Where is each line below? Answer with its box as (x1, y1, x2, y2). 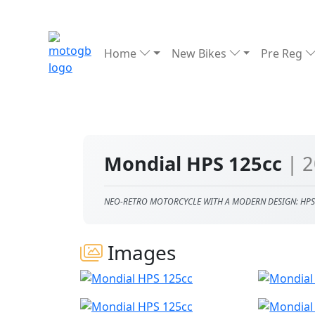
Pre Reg (261, 46, 306, 61)
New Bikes (171, 46, 229, 61)
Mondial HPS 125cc (104, 150, 287, 176)
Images (103, 239, 176, 266)
